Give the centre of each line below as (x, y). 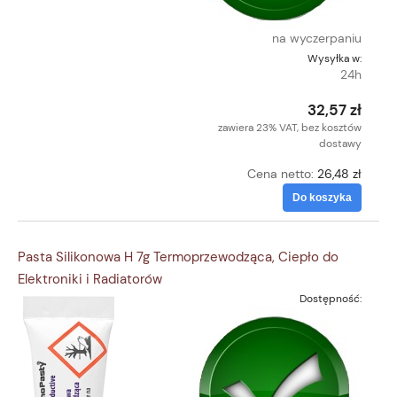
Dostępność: (331, 298)
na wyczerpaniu (317, 39)
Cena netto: (282, 174)
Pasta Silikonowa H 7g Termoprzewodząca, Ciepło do (178, 257)
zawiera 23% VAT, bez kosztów (290, 128)
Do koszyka (322, 198)
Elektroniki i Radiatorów (90, 279)
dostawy (340, 144)
